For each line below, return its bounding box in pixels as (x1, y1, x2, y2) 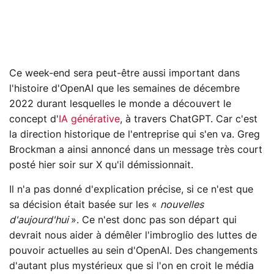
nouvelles (160, 200, 204, 210)
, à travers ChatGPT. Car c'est (120, 114, 257, 125)
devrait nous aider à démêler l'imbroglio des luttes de (9, 231, 257, 241)
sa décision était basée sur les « (9, 200, 160, 210)
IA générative (59, 114, 120, 125)
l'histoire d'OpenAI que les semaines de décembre (9, 84, 240, 94)
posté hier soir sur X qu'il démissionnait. (9, 160, 193, 171)
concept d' (9, 114, 59, 125)
